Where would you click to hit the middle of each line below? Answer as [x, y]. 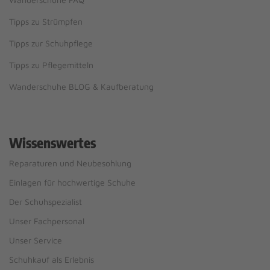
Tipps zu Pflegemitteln [51, 65]
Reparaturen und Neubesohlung [70, 163]
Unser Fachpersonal [47, 221]
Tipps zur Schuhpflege [51, 43]
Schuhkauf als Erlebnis [52, 260]
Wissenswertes [52, 143]
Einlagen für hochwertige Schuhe [72, 183]
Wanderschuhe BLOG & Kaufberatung [81, 87]
